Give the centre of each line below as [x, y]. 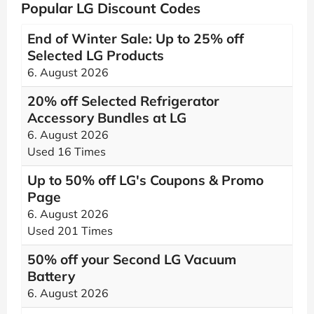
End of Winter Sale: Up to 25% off [136, 39]
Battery [51, 276]
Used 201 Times [70, 231]
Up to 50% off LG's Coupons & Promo [145, 180]
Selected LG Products [96, 55]
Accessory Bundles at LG [107, 118]
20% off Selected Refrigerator [123, 101]
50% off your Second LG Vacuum [132, 259]
